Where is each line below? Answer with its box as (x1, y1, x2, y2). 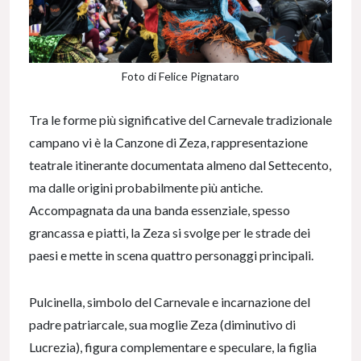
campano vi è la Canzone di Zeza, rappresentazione (29, 135, 308, 151)
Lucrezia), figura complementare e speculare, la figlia (29, 339, 317, 355)
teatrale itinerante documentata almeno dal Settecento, (29, 157, 331, 173)
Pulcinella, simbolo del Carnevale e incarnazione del (29, 294, 310, 310)
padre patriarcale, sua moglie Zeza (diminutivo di (29, 317, 296, 333)
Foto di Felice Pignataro (122, 69, 239, 84)
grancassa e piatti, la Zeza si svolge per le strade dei (29, 225, 310, 241)
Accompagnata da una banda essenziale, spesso (29, 202, 290, 218)
